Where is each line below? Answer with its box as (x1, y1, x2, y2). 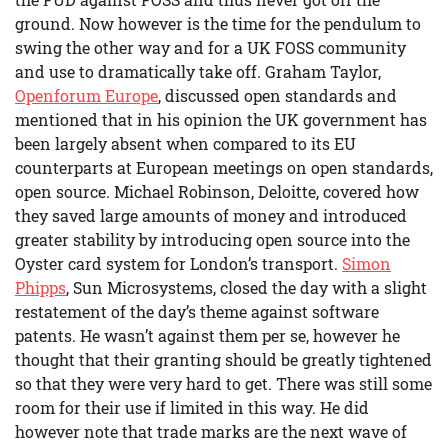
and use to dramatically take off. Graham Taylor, (15, 61, 381, 82)
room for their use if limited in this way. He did (15, 397, 369, 418)
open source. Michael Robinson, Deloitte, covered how (15, 181, 419, 202)
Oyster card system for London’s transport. (15, 253, 342, 274)
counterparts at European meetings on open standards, (15, 157, 433, 178)
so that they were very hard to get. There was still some (15, 373, 432, 394)
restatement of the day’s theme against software (15, 301, 379, 322)
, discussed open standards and (158, 85, 397, 106)
